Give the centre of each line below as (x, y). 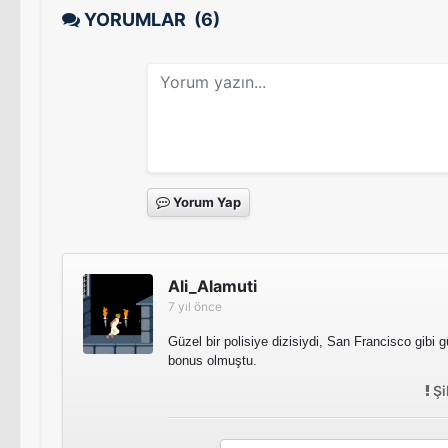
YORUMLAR (137, 19)
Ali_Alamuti (212, 285)
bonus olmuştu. (212, 360)
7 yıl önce (195, 306)
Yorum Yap (205, 201)
